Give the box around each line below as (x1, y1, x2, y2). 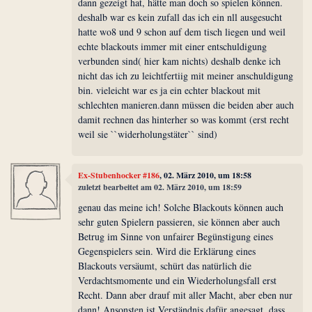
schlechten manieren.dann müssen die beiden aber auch (78, 98, 295, 112)
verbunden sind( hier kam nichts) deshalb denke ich (78, 54, 281, 68)
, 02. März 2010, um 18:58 (159, 169, 252, 181)
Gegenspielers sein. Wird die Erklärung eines (78, 244, 256, 258)
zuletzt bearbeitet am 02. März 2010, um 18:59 (78, 180, 242, 193)
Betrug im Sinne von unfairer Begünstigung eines (78, 230, 274, 244)
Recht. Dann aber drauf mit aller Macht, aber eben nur (78, 288, 293, 302)
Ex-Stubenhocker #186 (78, 169, 160, 181)
